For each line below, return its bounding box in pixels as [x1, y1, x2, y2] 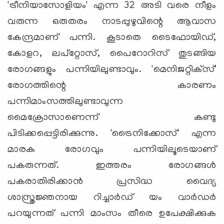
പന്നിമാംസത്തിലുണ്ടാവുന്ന [7, 96, 123, 107]
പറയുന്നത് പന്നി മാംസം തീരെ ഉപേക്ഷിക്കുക [7, 208, 216, 219]
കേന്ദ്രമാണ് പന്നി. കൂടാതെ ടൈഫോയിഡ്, [7, 32, 216, 43]
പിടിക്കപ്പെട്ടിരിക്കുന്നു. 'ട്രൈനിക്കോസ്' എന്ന [7, 128, 216, 139]
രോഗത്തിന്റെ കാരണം [7, 80, 216, 91]
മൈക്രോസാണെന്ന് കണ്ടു [7, 112, 216, 123]
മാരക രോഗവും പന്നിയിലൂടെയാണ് [7, 144, 216, 155]
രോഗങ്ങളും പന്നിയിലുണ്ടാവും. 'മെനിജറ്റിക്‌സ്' [7, 64, 216, 75]
